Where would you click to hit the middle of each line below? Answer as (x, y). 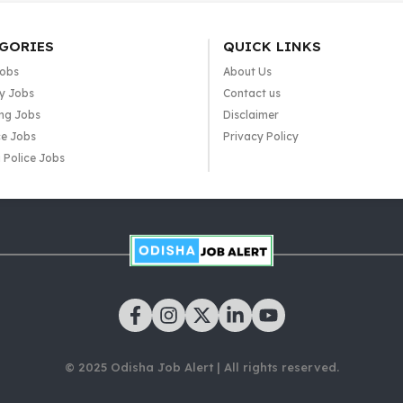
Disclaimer (251, 115)
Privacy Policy (260, 136)
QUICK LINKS (272, 46)
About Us (247, 72)
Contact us (251, 93)
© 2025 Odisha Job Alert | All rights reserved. (201, 367)
